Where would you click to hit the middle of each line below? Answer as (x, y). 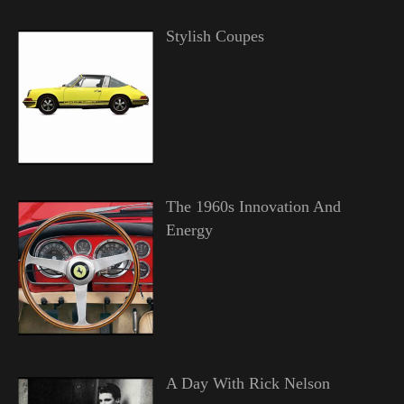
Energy (189, 230)
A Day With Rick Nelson (248, 384)
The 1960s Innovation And (253, 207)
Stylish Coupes (215, 37)
